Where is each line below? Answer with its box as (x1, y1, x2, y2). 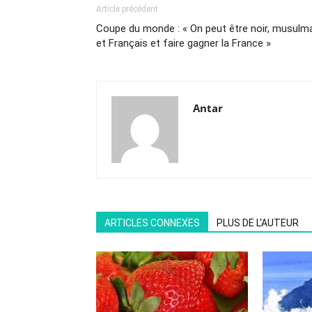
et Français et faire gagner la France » (96, 37, 271, 49)
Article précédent (96, 4, 158, 14)
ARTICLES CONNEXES (104, 217, 200, 228)
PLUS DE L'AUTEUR (217, 217, 299, 228)
